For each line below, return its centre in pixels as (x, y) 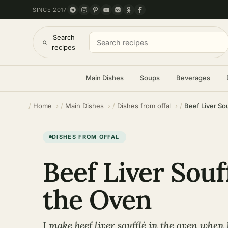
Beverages (193, 78)
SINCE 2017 (50, 9)
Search (64, 37)
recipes (64, 47)
